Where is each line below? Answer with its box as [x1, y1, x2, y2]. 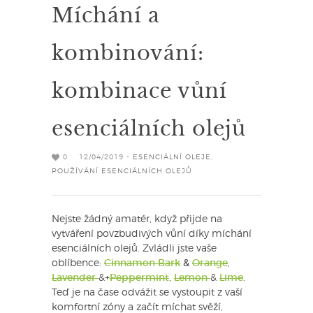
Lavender [52, 273, 99, 284]
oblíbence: [52, 259, 104, 269]
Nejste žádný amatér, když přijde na [52, 214, 222, 225]
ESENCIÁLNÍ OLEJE [133, 154, 211, 161]
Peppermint [110, 273, 169, 284]
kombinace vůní [52, 73, 227, 105]
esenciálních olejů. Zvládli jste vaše [52, 244, 217, 254]
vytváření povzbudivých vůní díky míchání [52, 229, 252, 240]
